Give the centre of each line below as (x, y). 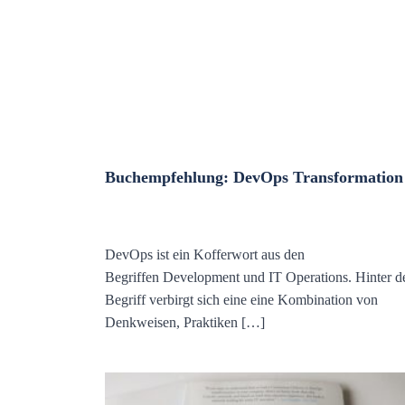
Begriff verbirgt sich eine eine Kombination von (241, 300)
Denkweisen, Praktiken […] (185, 322)
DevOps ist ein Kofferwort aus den (205, 254)
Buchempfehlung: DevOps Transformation (254, 177)
